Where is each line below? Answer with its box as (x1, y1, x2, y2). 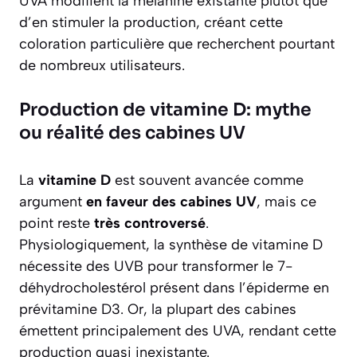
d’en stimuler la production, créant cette (19, 14, 283, 32)
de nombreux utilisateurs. (19, 57, 185, 75)
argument (19, 193, 86, 211)
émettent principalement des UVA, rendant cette (19, 322, 336, 340)
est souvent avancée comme (111, 171, 304, 190)
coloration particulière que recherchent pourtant (19, 35, 335, 53)
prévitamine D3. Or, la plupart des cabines (19, 300, 296, 319)
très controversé (94, 214, 206, 233)
